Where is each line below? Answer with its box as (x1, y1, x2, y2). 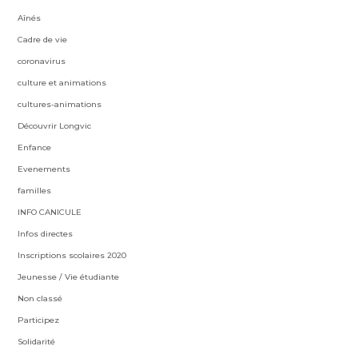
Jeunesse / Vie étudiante (18, 272, 120, 282)
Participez (18, 315, 60, 325)
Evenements (18, 164, 71, 174)
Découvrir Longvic (18, 121, 92, 131)
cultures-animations (18, 99, 102, 109)
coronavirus (18, 56, 66, 66)
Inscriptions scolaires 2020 (18, 250, 127, 261)
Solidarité (18, 336, 56, 347)
